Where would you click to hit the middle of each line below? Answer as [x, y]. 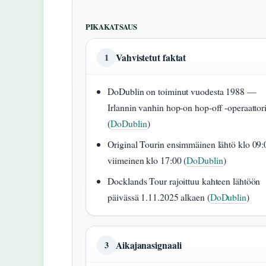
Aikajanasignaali [149, 245]
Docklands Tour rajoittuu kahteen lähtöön [184, 181]
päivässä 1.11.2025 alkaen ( [159, 197]
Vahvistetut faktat [151, 58]
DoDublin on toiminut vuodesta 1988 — [182, 91]
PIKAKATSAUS [111, 27]
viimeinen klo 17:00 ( [147, 160]
